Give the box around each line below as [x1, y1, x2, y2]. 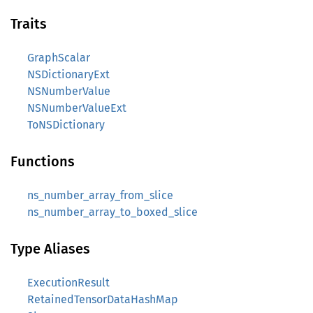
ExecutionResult [27, 276, 110, 289]
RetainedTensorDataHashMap [27, 293, 178, 306]
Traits [10, 15, 47, 32]
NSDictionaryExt [27, 68, 110, 81]
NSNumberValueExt [27, 101, 126, 115]
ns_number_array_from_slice [27, 189, 173, 202]
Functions [10, 153, 75, 170]
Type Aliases [10, 240, 90, 257]
